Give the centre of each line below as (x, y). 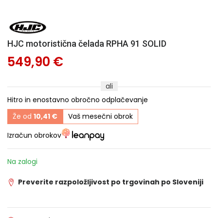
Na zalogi (22, 161)
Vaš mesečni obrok (100, 116)
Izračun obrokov (34, 135)
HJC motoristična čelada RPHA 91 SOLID (87, 44)
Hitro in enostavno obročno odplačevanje (78, 100)
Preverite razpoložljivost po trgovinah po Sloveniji (111, 182)
